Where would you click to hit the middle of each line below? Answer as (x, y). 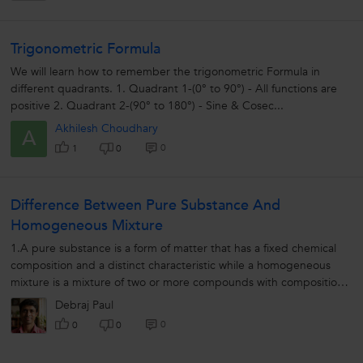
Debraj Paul (84, 305)
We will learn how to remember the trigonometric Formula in (165, 72)
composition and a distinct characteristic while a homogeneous (171, 266)
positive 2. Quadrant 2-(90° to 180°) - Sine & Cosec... (147, 106)
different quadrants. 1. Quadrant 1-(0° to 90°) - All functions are (174, 89)
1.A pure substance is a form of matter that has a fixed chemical (173, 249)
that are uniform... (56, 300)
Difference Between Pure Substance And (145, 206)
